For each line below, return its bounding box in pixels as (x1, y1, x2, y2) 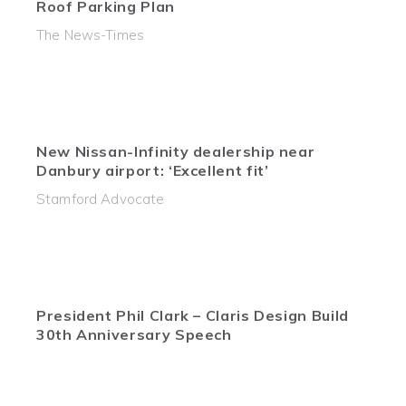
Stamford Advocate (36, 190, 165, 208)
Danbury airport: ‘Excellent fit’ (36, 161, 269, 179)
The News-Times (36, 26, 144, 43)
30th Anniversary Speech (36, 325, 232, 343)
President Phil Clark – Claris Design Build (36, 306, 349, 324)
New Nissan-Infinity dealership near (36, 142, 315, 160)
